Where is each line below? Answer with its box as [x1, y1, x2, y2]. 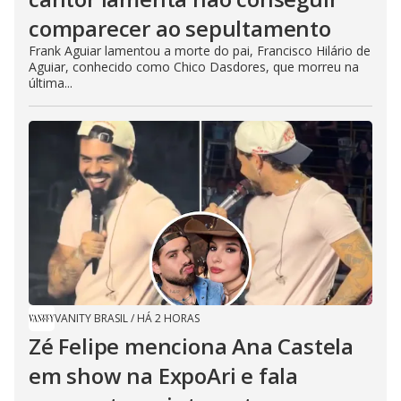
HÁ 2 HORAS [137, 311, 200, 327]
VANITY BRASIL [55, 311, 128, 327]
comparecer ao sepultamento [29, 13, 331, 44]
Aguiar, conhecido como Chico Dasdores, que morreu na [29, 58, 359, 76]
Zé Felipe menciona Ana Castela [29, 331, 354, 362]
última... [29, 74, 73, 92]
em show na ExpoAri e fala [29, 361, 298, 391]
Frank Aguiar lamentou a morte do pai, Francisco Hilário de [29, 42, 371, 60]
